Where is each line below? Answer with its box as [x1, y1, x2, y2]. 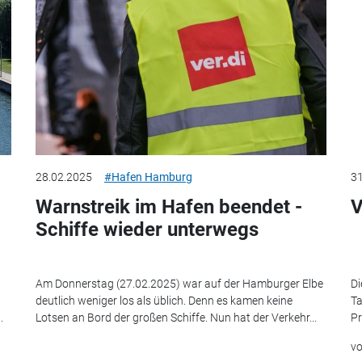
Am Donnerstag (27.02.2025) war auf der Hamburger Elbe [36, 276, 323, 290]
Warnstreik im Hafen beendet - [36, 196, 302, 219]
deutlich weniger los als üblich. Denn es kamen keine [36, 293, 293, 307]
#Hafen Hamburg [104, 170, 192, 184]
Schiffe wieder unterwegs [36, 218, 259, 242]
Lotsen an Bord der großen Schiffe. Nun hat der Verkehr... [36, 310, 317, 324]
